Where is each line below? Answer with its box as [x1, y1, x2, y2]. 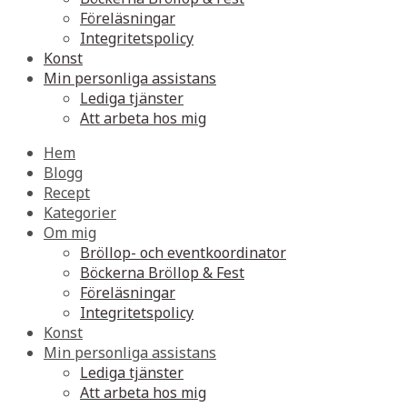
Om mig [44, 223, 96, 243]
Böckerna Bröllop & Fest [80, 263, 244, 283]
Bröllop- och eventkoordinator [80, 243, 286, 263]
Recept [44, 183, 90, 203]
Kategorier [44, 203, 116, 223]
